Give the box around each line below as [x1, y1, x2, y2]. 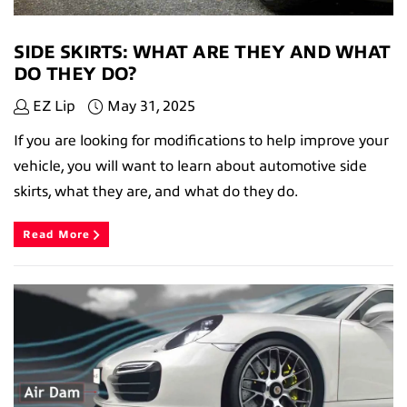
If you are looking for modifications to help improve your [14, 132, 389, 149]
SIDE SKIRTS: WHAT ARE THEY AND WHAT [14, 41, 391, 63]
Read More [23, 227, 94, 241]
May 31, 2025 [107, 97, 195, 114]
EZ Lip [29, 97, 75, 114]
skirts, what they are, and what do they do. [14, 183, 298, 200]
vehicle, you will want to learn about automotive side [14, 157, 367, 174]
